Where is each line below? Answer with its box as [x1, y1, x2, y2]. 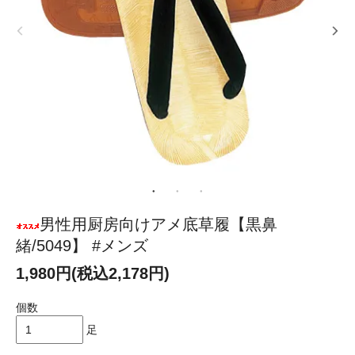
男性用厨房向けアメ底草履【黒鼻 [40, 216, 277, 234]
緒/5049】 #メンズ [16, 237, 148, 255]
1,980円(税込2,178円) [16, 265, 170, 283]
